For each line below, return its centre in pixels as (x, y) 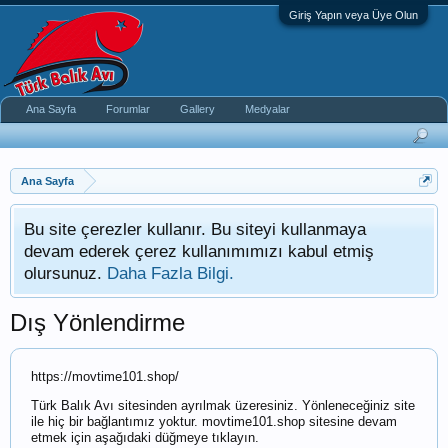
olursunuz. (65, 273)
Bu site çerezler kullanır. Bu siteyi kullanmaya (195, 229)
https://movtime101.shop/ (105, 376)
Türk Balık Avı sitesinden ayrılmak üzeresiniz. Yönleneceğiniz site (223, 405)
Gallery (197, 109)
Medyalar (267, 109)
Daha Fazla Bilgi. (170, 273)
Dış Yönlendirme (97, 322)
